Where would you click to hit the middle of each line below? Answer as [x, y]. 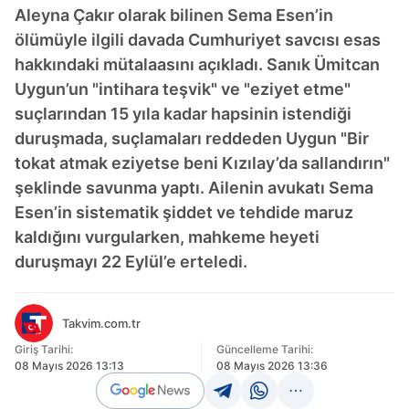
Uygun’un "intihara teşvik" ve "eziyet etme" [183, 89]
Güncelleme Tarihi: [264, 349]
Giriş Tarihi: [44, 349]
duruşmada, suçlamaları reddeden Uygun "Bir [192, 138]
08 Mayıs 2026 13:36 [272, 366]
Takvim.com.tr [101, 323]
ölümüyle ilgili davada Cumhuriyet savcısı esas [198, 40]
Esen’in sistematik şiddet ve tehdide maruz [184, 212]
